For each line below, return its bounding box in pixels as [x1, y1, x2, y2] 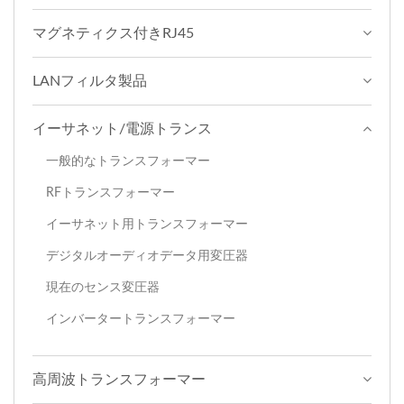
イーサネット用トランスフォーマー [46, 217, 248, 232]
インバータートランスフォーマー [46, 312, 235, 326]
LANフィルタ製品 [32, 74, 147, 89]
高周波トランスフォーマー [32, 372, 206, 388]
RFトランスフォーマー [46, 186, 175, 200]
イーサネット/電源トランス [32, 122, 212, 137]
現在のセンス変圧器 [46, 280, 160, 295]
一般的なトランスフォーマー [46, 154, 210, 169]
